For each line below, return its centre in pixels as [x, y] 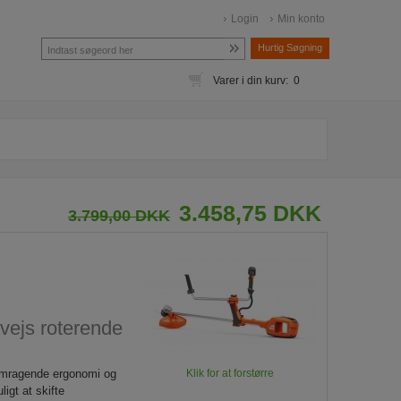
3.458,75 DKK [250, 213]
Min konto [301, 19]
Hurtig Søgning [290, 47]
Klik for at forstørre [230, 373]
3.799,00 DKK [119, 216]
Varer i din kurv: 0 [256, 81]
